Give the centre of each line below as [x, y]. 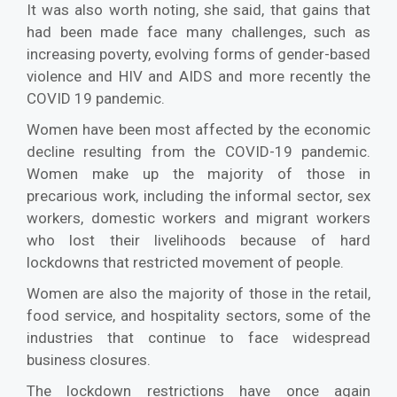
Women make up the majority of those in [198, 173]
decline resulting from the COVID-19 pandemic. [198, 151]
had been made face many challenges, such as [198, 31]
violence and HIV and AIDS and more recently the [198, 76]
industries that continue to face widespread [198, 337]
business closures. [89, 359]
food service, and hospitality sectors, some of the [198, 315]
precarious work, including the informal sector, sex [198, 195]
